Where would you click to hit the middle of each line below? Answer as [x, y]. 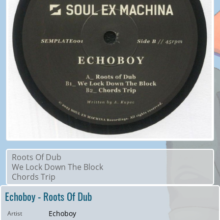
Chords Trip [34, 177]
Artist [15, 214]
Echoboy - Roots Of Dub [48, 196]
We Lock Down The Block [57, 167]
